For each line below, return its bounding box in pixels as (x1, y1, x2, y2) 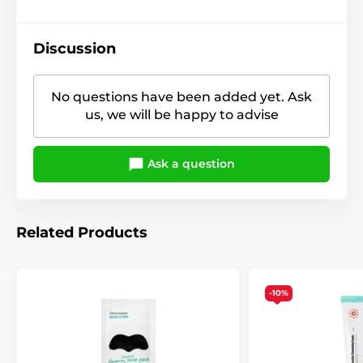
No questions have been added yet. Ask (51, 89, 312, 105)
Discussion (33, 40, 116, 58)
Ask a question (144, 156, 235, 172)
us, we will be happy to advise (84, 107, 279, 123)
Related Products (16, 224, 147, 242)
